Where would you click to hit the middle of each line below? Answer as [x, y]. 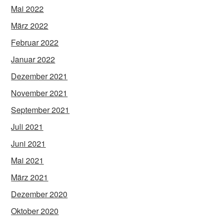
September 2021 [40, 110]
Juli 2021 [27, 127]
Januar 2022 [33, 59]
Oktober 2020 [35, 211]
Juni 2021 [28, 144]
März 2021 [30, 177]
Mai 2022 [28, 9]
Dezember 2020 [39, 194]
